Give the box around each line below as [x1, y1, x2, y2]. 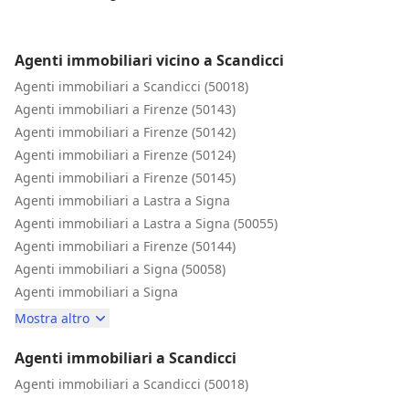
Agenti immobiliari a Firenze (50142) [15, 122, 236, 141]
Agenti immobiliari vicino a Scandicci [15, 49, 284, 70]
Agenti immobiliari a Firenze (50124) [15, 145, 236, 163]
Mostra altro [15, 309, 89, 327]
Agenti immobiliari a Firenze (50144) [15, 236, 236, 255]
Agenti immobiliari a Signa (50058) [15, 259, 225, 278]
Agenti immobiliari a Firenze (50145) [15, 168, 236, 186]
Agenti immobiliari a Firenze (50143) [15, 100, 236, 118]
